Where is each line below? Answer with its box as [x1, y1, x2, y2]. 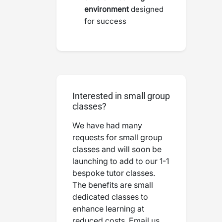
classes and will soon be [72, 144, 162, 154]
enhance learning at [72, 204, 144, 214]
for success [84, 16, 126, 26]
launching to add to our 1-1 [72, 156, 169, 166]
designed [131, 4, 164, 14]
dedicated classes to [72, 192, 148, 202]
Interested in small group [72, 91, 170, 101]
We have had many [72, 120, 142, 130]
